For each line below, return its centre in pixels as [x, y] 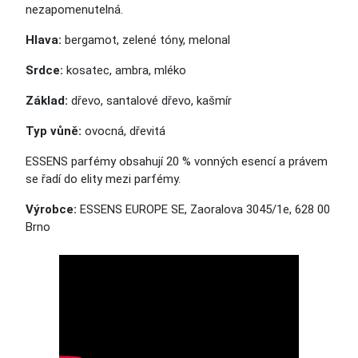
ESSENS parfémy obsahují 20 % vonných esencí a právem [177, 161]
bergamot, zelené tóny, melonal [147, 40]
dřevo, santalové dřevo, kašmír [151, 101]
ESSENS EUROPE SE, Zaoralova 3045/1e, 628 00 [203, 209]
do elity [83, 179]
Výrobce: [51, 209]
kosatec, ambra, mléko [126, 70]
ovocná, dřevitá [123, 131]
